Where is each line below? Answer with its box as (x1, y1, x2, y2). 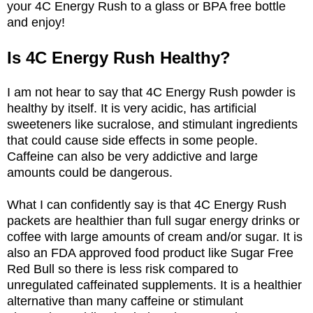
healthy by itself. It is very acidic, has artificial (7, 101, 256, 115)
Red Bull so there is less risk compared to (7, 261, 238, 276)
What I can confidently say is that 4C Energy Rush (7, 197, 286, 212)
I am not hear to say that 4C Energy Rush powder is (7, 85, 296, 99)
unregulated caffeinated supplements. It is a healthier (7, 277, 302, 292)
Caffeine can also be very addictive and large (7, 149, 258, 163)
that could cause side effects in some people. (7, 133, 258, 147)
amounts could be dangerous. (7, 165, 176, 180)
